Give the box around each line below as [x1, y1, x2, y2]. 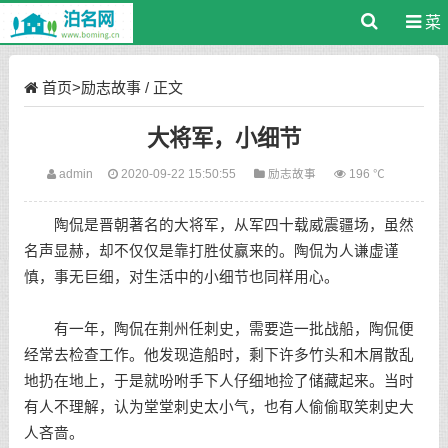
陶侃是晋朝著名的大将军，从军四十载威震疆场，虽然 [23, 217, 414, 233]
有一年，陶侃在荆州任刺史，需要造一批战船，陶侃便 [23, 321, 414, 337]
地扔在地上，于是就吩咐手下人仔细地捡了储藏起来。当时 [23, 373, 414, 389]
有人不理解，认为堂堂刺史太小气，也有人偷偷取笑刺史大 [23, 399, 414, 415]
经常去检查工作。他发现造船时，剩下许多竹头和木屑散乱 [23, 347, 414, 363]
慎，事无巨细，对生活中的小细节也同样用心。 [23, 269, 339, 285]
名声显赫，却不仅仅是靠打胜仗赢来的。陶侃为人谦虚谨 [23, 243, 399, 259]
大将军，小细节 [146, 126, 301, 151]
